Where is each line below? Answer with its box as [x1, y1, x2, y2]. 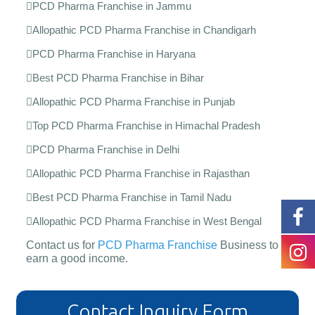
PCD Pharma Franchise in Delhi [32, 143, 179, 155]
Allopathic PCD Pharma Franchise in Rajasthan [32, 167, 250, 179]
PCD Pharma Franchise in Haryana [32, 47, 195, 60]
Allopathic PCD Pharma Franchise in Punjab [32, 95, 235, 108]
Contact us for [25, 238, 98, 251]
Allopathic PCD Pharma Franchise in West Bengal [32, 214, 262, 227]
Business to [217, 238, 278, 251]
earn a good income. [25, 252, 128, 264]
